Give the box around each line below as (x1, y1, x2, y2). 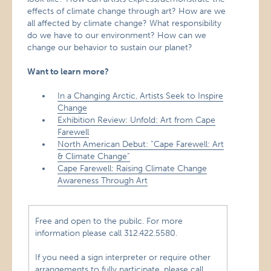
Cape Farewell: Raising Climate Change (57, 163, 207, 174)
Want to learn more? (27, 67, 109, 77)
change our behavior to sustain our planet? (27, 42, 193, 53)
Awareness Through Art (57, 175, 148, 186)
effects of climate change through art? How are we (27, 6, 226, 16)
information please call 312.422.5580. (35, 227, 178, 238)
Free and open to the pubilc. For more (35, 215, 183, 226)
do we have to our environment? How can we (27, 30, 207, 41)
